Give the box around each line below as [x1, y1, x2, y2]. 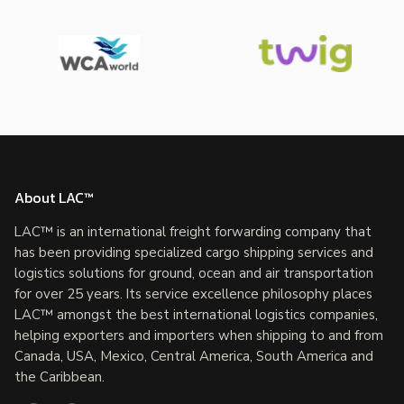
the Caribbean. [14, 367, 105, 386]
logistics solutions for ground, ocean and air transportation [14, 263, 373, 282]
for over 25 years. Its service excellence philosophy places [14, 284, 372, 303]
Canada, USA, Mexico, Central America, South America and [14, 346, 373, 365]
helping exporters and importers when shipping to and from [14, 326, 383, 344]
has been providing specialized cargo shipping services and [14, 243, 373, 262]
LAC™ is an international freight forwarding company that [14, 222, 372, 241]
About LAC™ [14, 186, 94, 208]
